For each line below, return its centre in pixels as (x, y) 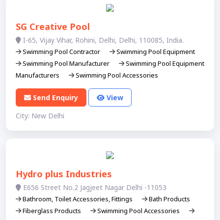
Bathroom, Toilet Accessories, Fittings (78, 199)
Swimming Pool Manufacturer (66, 64)
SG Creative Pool (53, 27)
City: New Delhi (40, 116)
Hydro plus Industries (64, 174)
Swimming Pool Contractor (61, 52)
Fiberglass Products (52, 211)
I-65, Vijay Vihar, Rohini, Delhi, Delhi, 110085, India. (102, 40)
